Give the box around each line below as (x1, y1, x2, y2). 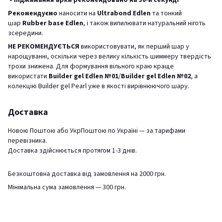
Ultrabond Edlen (97, 8, 151, 18)
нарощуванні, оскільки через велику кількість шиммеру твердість (8, 51, 211, 61)
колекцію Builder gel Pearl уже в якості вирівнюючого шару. (8, 81, 189, 91)
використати (8, 71, 49, 81)
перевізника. (8, 135, 49, 146)
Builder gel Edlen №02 (121, 71, 191, 81)
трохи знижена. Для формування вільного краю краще (8, 61, 174, 71)
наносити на (57, 8, 97, 18)
